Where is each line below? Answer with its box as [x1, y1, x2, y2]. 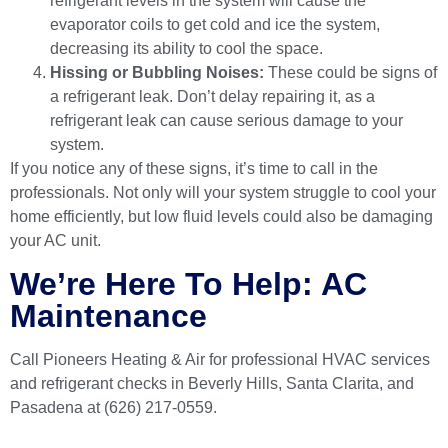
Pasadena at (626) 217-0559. [10, 399, 221, 417]
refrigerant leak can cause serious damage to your [50, 112, 403, 130]
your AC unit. [10, 232, 101, 250]
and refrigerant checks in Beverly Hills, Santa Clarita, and [10, 375, 414, 393]
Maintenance [10, 298, 207, 335]
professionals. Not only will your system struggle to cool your [10, 184, 436, 202]
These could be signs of [264, 64, 437, 82]
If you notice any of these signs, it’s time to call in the [10, 160, 378, 178]
